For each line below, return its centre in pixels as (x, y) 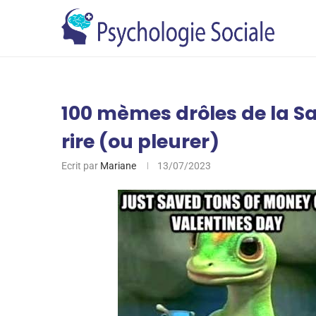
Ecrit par (81, 166)
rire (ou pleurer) (140, 141)
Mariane (118, 166)
